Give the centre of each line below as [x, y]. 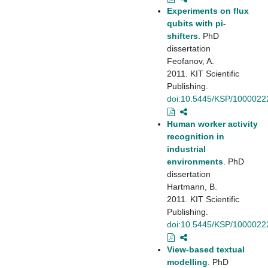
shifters [182, 36]
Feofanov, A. [191, 61]
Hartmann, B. [192, 186]
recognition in [196, 136]
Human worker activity [212, 124]
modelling [187, 262]
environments [195, 161]
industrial [186, 149]
